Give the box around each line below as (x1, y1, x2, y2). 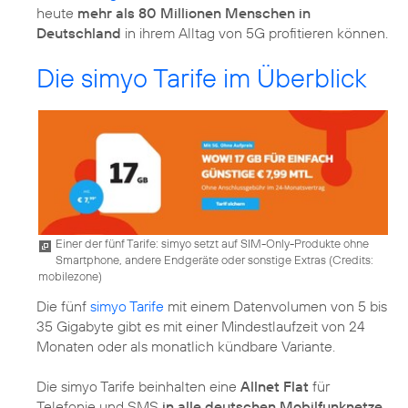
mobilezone (38, 268, 98, 283)
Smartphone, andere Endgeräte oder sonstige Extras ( (56, 251, 332, 267)
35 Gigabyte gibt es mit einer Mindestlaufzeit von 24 (36, 316, 365, 335)
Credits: (332, 251, 373, 267)
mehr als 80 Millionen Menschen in (77, 3, 311, 22)
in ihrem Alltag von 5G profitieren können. (121, 23, 388, 42)
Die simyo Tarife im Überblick (36, 60, 367, 95)
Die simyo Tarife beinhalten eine (36, 376, 240, 395)
